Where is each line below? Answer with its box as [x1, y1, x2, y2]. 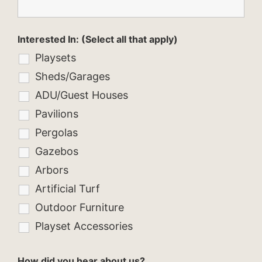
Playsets [35, 51, 76, 64]
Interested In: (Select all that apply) [18, 33, 178, 46]
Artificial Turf [35, 182, 100, 195]
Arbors [35, 164, 68, 177]
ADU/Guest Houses [35, 89, 128, 102]
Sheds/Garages [35, 70, 110, 83]
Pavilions [35, 108, 78, 120]
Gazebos [35, 145, 78, 158]
